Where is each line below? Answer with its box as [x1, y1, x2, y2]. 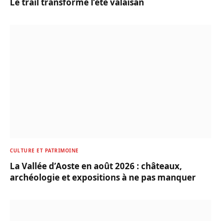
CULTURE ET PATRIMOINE [10, 147, 79, 154]
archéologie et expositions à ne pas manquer [10, 171, 196, 183]
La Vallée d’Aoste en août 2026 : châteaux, [10, 160, 182, 172]
